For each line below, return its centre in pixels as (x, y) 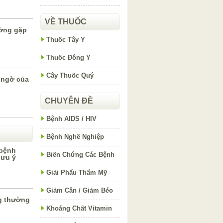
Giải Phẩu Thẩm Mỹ (77, 172)
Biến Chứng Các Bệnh (80, 155)
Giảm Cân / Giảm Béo (80, 190)
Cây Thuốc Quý (70, 75)
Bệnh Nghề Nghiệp (75, 137)
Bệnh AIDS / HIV (71, 119)
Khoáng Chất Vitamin (79, 208)
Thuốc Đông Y (68, 57)
